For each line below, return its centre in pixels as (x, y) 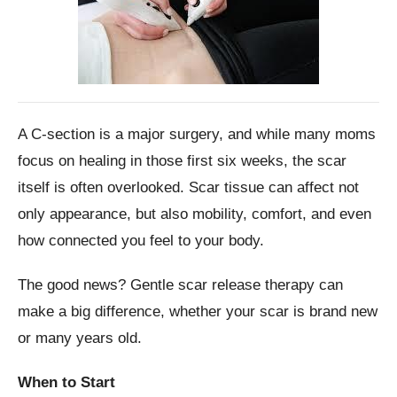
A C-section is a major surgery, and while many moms (197, 135)
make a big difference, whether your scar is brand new (198, 312)
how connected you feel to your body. (141, 241)
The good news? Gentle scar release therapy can (180, 285)
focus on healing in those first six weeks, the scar (182, 161)
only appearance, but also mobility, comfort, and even (195, 214)
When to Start (66, 383)
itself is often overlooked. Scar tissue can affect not (188, 188)
